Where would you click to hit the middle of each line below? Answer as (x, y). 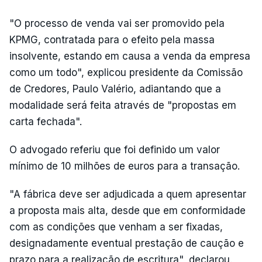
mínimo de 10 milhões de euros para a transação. (125, 166)
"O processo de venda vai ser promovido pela (117, 23)
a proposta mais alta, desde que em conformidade (127, 211)
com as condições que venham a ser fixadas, (116, 227)
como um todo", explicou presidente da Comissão (126, 73)
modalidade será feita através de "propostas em (123, 105)
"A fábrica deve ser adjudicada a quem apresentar (128, 194)
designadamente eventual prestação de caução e (127, 243)
